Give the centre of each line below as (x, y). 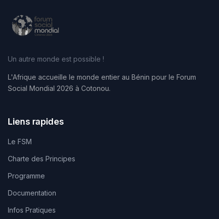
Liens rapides (36, 122)
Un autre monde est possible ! (56, 59)
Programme (26, 176)
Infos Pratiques (32, 210)
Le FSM (20, 142)
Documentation (32, 193)
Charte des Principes (42, 159)
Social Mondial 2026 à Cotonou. (59, 88)
